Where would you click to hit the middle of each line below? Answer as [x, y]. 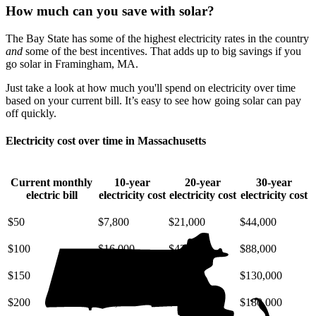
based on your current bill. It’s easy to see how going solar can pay [153, 101]
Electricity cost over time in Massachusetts [106, 141]
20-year [203, 182]
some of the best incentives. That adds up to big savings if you [162, 51]
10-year [132, 182]
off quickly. [31, 114]
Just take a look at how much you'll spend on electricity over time [151, 88]
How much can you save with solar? [110, 11]
